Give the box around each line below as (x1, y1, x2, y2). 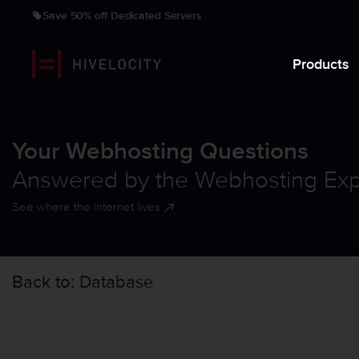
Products (292, 55, 349, 73)
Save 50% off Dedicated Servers (42, 8, 202, 22)
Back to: (12, 271, 79, 293)
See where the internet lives (12, 200, 160, 214)
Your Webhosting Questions (12, 136, 309, 166)
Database (79, 271, 153, 293)
